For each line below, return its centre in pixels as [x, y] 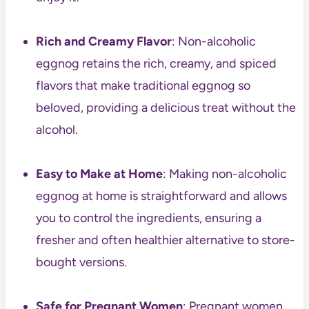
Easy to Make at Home [99, 174]
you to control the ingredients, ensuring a [148, 218]
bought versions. [81, 262]
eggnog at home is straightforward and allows [161, 196]
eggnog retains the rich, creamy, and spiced [156, 64]
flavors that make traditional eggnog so [143, 86]
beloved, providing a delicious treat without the [166, 108]
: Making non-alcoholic [225, 174]
